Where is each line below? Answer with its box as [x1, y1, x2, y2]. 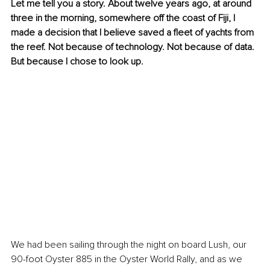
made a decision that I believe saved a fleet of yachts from [11, 27, 256, 39]
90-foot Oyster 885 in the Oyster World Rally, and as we [11, 253, 245, 266]
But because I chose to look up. [11, 55, 143, 68]
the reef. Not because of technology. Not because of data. [11, 41, 257, 54]
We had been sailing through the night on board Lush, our [11, 239, 249, 251]
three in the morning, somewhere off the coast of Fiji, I [11, 12, 237, 25]
